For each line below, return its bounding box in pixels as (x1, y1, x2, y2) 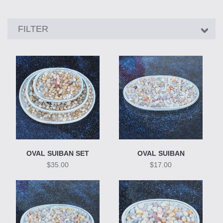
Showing (7, 20, 39, 29)
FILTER (18, 24, 48, 34)
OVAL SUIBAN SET (26, 149, 90, 157)
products (7, 46, 38, 55)
